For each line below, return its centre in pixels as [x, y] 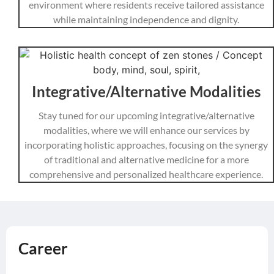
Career [43, 248]
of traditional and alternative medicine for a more [146, 159]
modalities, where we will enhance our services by [146, 130]
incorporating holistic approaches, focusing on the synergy [146, 144]
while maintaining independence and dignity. [146, 19]
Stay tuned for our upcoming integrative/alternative [146, 115]
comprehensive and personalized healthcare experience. [146, 174]
